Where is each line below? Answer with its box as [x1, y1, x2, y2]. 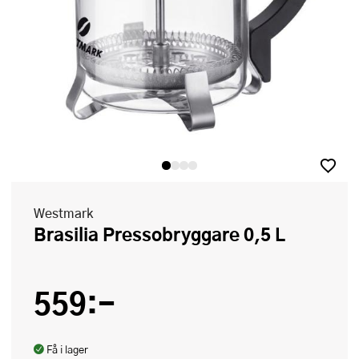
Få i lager [46, 342, 88, 357]
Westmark [34, 204, 93, 223]
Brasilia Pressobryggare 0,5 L [46, 220, 285, 248]
